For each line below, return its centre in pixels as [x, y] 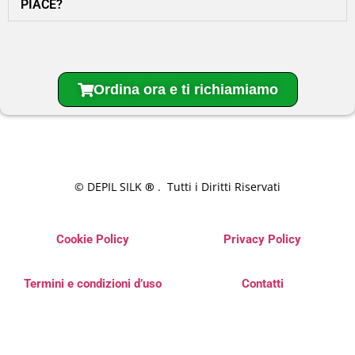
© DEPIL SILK [110, 187]
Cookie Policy [93, 239]
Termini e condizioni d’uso [93, 284]
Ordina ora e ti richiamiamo [185, 90]
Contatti [262, 284]
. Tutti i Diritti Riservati [218, 187]
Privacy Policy [262, 239]
